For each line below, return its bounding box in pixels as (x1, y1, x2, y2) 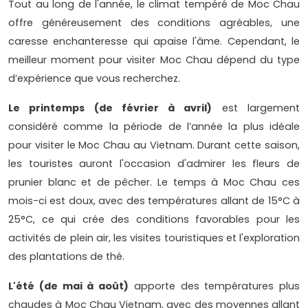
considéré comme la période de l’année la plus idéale (8, 119, 300, 133)
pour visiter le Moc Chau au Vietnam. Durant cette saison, (8, 137, 300, 152)
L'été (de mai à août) (8, 278, 129, 293)
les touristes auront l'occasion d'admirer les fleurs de (8, 156, 300, 170)
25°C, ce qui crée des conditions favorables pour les (8, 212, 300, 226)
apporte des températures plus (129, 278, 300, 293)
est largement (212, 100, 300, 115)
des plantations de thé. (8, 249, 124, 263)
